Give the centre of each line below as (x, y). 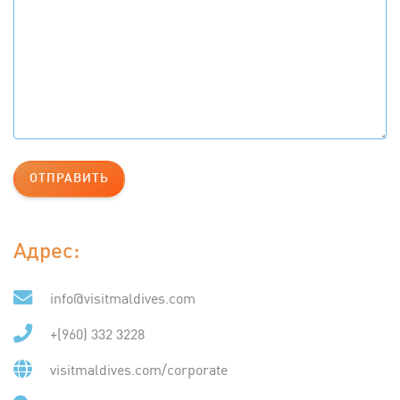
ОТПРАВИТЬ (69, 179)
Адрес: (46, 253)
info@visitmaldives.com (123, 297)
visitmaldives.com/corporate (139, 369)
